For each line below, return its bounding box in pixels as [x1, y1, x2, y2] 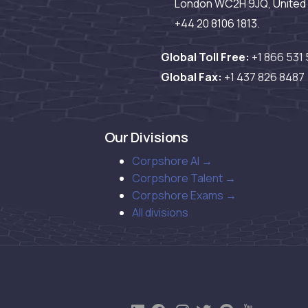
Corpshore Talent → [132, 170, 236, 186]
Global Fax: [161, 69, 223, 85]
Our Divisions [104, 128, 188, 147]
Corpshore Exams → [132, 188, 236, 203]
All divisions [132, 205, 188, 221]
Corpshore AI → [132, 153, 212, 169]
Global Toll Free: [161, 49, 250, 65]
